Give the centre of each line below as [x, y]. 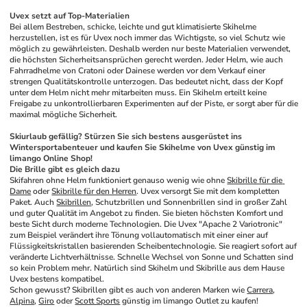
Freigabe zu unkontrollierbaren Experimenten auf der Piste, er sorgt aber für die [154, 103]
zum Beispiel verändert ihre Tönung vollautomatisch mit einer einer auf [139, 235]
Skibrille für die [255, 180]
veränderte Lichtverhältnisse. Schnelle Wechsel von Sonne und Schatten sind [152, 257]
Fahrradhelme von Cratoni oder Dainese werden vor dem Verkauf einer [138, 71]
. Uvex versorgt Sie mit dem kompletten [208, 191]
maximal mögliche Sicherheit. [64, 114]
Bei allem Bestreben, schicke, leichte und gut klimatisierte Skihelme [133, 27]
